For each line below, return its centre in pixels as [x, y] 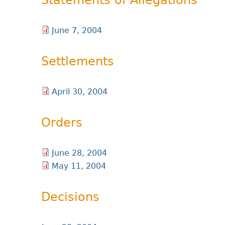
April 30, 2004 [80, 92]
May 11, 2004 [79, 166]
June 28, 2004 [79, 153]
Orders [62, 123]
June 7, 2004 [77, 30]
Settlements [78, 61]
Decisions [70, 197]
